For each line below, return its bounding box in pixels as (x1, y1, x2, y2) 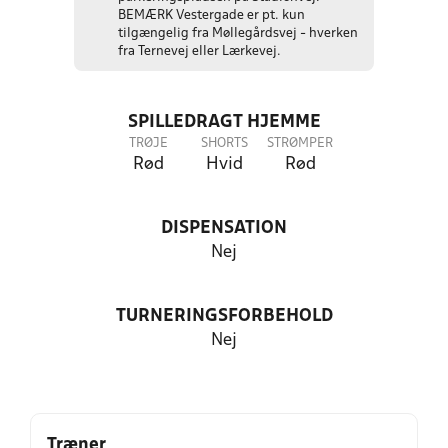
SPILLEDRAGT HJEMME (127, 114, 321, 131)
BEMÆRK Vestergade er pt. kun (118, 9, 305, 22)
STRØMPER (267, 137, 333, 150)
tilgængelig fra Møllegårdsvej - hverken (118, 27, 358, 40)
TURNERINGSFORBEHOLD (115, 308, 333, 325)
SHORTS (200, 137, 248, 150)
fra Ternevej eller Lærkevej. (118, 45, 281, 58)
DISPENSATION (161, 220, 287, 237)
